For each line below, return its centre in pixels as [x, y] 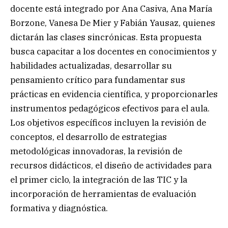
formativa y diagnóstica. [59, 208]
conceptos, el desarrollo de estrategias [89, 137]
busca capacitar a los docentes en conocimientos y [113, 52]
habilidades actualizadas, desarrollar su [91, 66]
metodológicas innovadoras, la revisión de [96, 151]
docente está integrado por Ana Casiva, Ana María [111, 9]
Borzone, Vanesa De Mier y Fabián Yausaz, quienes [113, 23]
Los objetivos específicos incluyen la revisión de [108, 123]
